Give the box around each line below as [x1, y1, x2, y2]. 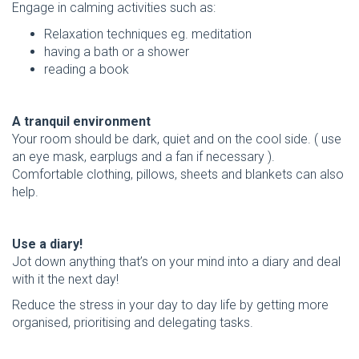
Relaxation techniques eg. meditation [44, 26, 252, 42]
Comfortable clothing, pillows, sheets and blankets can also [12, 166, 344, 182]
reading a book [44, 61, 129, 77]
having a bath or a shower [44, 43, 189, 59]
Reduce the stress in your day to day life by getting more [12, 297, 329, 313]
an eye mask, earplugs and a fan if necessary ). [12, 148, 275, 164]
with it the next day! [12, 271, 119, 287]
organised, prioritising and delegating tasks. [12, 315, 253, 331]
